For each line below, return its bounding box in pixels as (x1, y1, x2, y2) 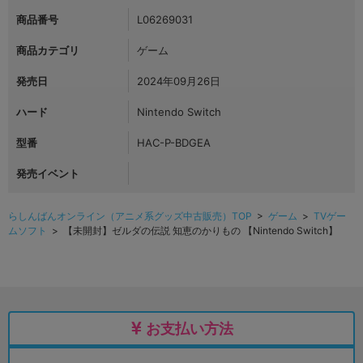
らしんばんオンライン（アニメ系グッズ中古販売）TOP (8, 210, 252, 223)
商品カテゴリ (16, 44, 79, 58)
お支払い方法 (145, 320, 233, 338)
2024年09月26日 (137, 75, 220, 88)
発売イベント (16, 167, 79, 181)
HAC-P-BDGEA (137, 136, 211, 150)
